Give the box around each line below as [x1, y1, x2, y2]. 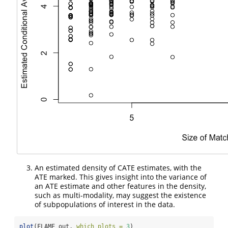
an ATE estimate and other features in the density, [35, 181, 206, 191]
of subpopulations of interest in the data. [35, 199, 175, 210]
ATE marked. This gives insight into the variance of [35, 172, 207, 182]
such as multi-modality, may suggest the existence [35, 190, 206, 201]
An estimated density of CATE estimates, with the [35, 163, 202, 173]
